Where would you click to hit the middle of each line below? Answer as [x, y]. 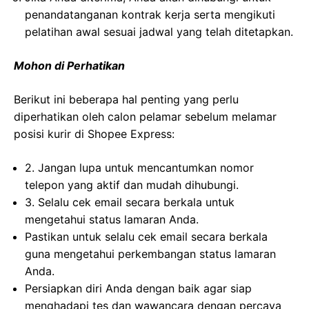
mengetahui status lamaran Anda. [112, 220]
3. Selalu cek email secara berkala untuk [130, 202]
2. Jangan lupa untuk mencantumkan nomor [139, 168]
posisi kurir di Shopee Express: [94, 134]
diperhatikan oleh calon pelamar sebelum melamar [145, 117]
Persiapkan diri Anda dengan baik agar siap [138, 289]
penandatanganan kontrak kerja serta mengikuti [150, 15]
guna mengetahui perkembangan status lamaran [150, 254]
